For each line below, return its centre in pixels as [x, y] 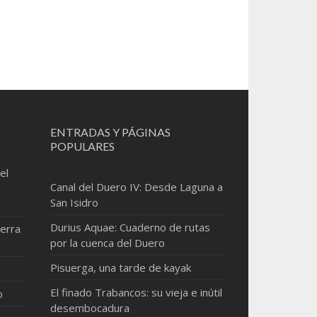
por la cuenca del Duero [108, 243]
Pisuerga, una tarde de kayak [121, 267]
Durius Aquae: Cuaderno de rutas [131, 227]
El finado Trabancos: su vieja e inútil [137, 292]
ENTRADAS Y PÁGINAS [111, 132]
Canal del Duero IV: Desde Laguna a [137, 187]
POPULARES [83, 146]
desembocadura [90, 308]
